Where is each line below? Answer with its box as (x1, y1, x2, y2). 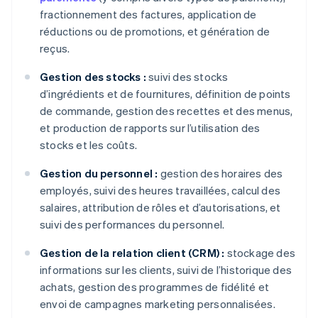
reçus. (40, 41, 70, 56)
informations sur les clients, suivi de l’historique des (40, 263, 292, 278)
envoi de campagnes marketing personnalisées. (40, 297, 275, 312)
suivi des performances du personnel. (40, 217, 225, 232)
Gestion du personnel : (40, 166, 158, 181)
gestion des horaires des (158, 166, 283, 181)
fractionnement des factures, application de (40, 7, 257, 22)
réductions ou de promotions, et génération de (40, 24, 270, 39)
